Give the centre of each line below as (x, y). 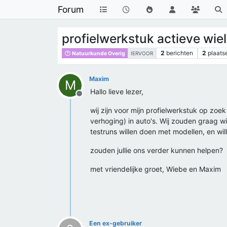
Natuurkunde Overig (98, 53)
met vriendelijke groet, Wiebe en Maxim (156, 169)
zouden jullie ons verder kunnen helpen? (157, 150)
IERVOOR (142, 53)
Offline (91, 99)
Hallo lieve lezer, (117, 91)
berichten (179, 53)
